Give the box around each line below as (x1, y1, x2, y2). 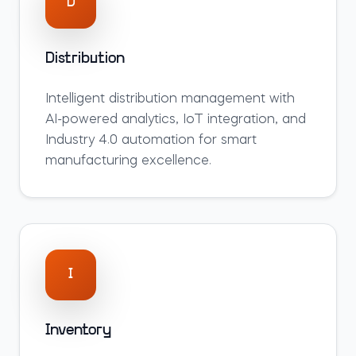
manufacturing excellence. (45, 155, 211, 168)
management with (177, 93, 295, 106)
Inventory (45, 323, 111, 339)
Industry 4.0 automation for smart (45, 134, 257, 147)
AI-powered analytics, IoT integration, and (45, 114, 306, 126)
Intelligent (45, 93, 109, 106)
